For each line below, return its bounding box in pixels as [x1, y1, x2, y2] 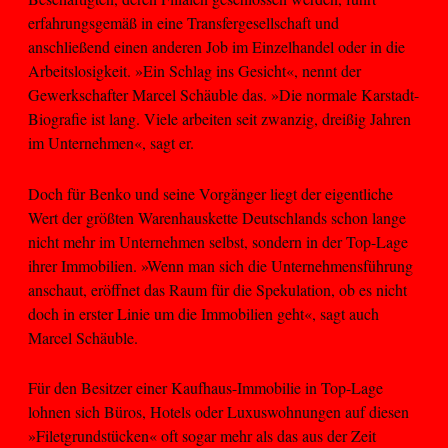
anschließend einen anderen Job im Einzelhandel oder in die [28, 36, 405, 58]
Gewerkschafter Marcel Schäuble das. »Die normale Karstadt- [28, 84, 419, 106]
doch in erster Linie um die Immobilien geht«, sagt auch [28, 302, 379, 324]
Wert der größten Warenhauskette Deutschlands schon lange [28, 206, 406, 228]
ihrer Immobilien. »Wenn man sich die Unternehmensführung [28, 254, 413, 276]
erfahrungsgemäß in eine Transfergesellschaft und [28, 12, 339, 34]
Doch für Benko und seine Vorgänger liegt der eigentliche [28, 182, 393, 204]
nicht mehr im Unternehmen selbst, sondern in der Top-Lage [28, 230, 408, 252]
